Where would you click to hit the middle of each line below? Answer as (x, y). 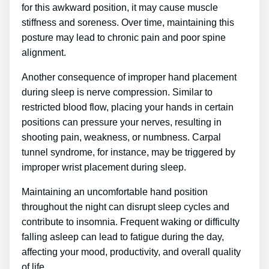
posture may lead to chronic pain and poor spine (124, 38)
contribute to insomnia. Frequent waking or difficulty (131, 222)
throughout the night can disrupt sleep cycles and (125, 207)
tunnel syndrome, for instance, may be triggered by (128, 153)
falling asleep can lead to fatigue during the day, (123, 237)
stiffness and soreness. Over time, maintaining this (128, 23)
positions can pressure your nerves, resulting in (122, 122)
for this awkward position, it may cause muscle (120, 8)
